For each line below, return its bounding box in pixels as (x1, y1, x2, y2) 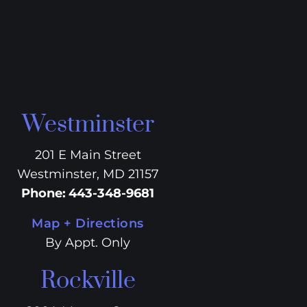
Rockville (40, 266, 136, 296)
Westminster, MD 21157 (16, 167, 159, 182)
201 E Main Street (34, 147, 141, 162)
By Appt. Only (45, 235, 130, 250)
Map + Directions (32, 216, 144, 231)
